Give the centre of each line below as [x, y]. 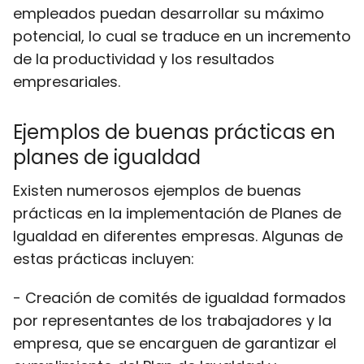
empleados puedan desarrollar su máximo [169, 13]
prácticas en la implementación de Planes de [177, 213]
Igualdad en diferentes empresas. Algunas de [178, 236]
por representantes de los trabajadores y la [172, 321]
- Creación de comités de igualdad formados [180, 298]
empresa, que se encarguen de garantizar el [175, 343]
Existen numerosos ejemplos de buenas [157, 191]
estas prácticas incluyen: [104, 259]
